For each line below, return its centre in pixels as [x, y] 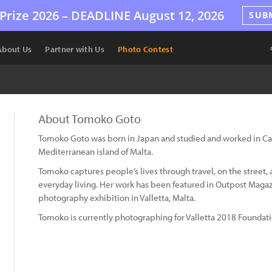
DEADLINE [101, 15]
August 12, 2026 [178, 15]
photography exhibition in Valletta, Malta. [117, 198]
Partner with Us [75, 49]
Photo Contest [145, 49]
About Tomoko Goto [90, 119]
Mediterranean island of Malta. [96, 151]
